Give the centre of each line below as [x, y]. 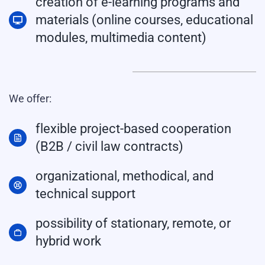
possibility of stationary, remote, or [133, 223]
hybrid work [68, 241]
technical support [85, 194]
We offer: [30, 98]
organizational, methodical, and [125, 176]
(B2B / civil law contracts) [109, 146]
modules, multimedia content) [121, 38]
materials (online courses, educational [144, 20]
